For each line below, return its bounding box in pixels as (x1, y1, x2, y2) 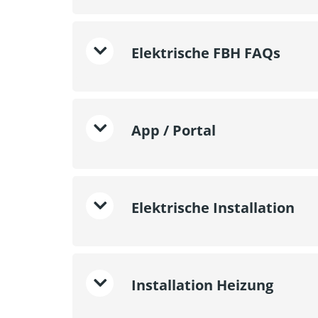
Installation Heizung (128, 275, 273, 295)
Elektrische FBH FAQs (128, 43, 280, 62)
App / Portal (128, 120, 219, 140)
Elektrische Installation (128, 197, 298, 217)
